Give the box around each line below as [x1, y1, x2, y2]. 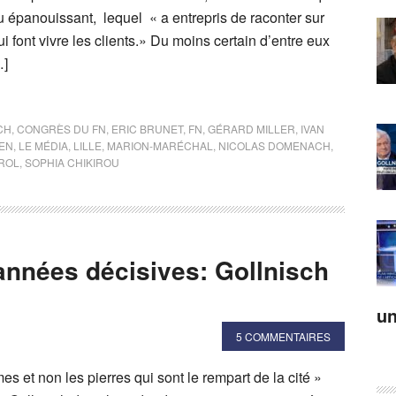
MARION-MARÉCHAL [107, 138, 213, 153]
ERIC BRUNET [111, 121, 183, 136]
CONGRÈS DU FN [17, 121, 106, 136]
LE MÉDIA [19, 138, 68, 153]
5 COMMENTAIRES [236, 329, 331, 344]
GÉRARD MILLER [208, 121, 295, 136]
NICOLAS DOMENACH [218, 138, 331, 153]
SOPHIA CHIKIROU [25, 155, 119, 170]
